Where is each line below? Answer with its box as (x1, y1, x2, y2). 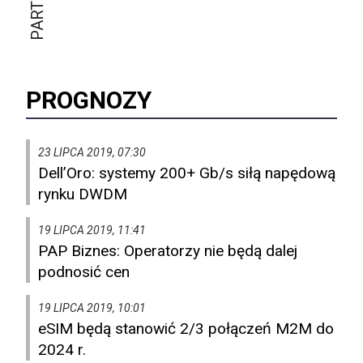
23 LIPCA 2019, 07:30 (38, 146, 146, 160)
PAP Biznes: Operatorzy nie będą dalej (38, 241, 297, 261)
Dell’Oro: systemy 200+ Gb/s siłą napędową (38, 164, 335, 183)
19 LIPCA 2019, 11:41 (38, 224, 146, 237)
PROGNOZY (26, 86, 152, 115)
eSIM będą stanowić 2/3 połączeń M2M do (38, 319, 334, 339)
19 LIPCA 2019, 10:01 (38, 301, 146, 315)
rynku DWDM (38, 185, 127, 204)
